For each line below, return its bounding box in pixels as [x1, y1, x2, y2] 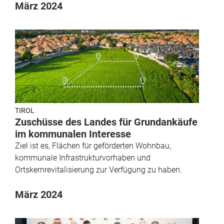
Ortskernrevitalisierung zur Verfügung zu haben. [15, 165, 182, 175]
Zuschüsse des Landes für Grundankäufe [15, 116, 197, 128]
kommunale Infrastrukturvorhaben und [15, 153, 150, 163]
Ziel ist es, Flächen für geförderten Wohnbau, [15, 141, 171, 151]
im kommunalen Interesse [15, 128, 131, 140]
